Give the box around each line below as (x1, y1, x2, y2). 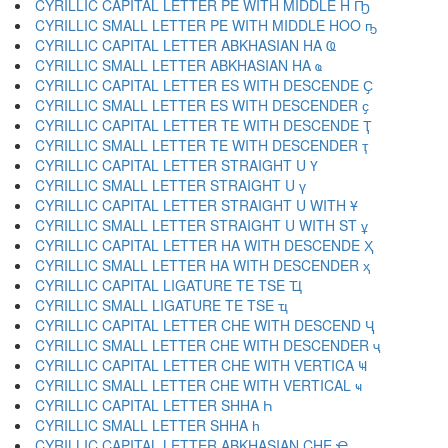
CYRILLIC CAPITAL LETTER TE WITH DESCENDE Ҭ (35, 115, 372, 135)
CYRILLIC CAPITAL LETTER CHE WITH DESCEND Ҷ (35, 315, 374, 335)
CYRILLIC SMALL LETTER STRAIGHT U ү (35, 175, 306, 195)
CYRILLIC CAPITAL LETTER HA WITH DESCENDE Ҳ (35, 235, 373, 255)
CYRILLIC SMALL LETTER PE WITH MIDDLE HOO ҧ (35, 15, 377, 35)
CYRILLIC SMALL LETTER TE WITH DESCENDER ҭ (35, 135, 368, 155)
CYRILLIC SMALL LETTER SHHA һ (35, 415, 260, 435)
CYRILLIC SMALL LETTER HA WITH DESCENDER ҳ (35, 255, 370, 275)
